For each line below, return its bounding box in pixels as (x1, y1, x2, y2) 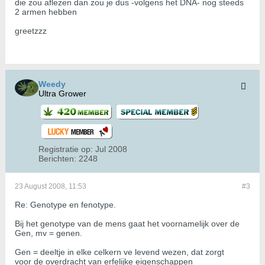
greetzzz (15, 26, 47, 36)
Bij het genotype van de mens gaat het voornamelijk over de (15, 219, 240, 229)
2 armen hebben (15, 7, 77, 17)
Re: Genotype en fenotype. (15, 200, 116, 210)
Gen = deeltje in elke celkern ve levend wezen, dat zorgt (15, 247, 224, 257)
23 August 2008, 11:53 (15, 182, 86, 191)
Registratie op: (38, 144, 93, 154)
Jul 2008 (95, 144, 127, 154)
